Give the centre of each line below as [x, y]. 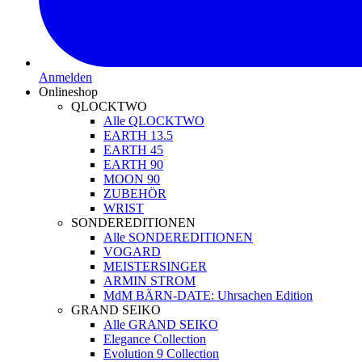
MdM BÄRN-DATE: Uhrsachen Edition [208, 295]
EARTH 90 [133, 164]
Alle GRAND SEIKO [161, 324]
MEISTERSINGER [155, 266]
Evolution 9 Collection [161, 353]
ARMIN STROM [149, 280]
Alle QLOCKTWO [154, 120]
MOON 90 [132, 179]
